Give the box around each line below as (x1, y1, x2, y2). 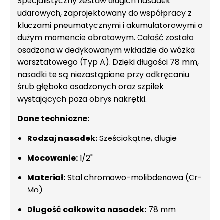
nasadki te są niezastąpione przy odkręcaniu (17, 69, 189, 80)
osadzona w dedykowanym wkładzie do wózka (17, 44, 195, 55)
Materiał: (27, 172, 65, 183)
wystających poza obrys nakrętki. (17, 93, 147, 105)
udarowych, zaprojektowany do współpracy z (17, 7, 192, 19)
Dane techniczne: (17, 113, 89, 124)
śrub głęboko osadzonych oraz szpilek (17, 81, 164, 92)
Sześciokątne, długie (97, 133, 177, 144)
